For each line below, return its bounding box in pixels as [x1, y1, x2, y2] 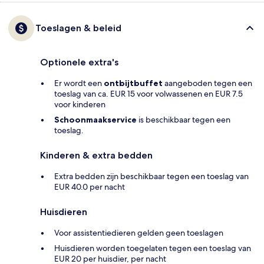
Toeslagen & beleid [35, 22, 121, 34]
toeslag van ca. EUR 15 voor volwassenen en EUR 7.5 [54, 88, 243, 99]
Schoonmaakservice [54, 114, 137, 125]
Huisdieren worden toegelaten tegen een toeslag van [54, 242, 251, 253]
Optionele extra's [40, 56, 118, 68]
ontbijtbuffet [104, 77, 163, 88]
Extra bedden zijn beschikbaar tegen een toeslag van [54, 170, 249, 181]
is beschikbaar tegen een [137, 114, 230, 125]
